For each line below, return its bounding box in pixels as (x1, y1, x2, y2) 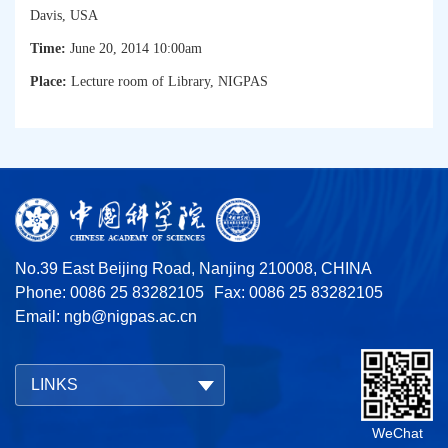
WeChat (371, 424, 423, 441)
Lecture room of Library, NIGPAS (67, 73, 268, 89)
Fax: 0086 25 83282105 (214, 283, 383, 301)
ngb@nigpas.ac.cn (64, 307, 197, 325)
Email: (15, 307, 64, 325)
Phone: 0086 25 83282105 (15, 283, 204, 301)
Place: (30, 73, 67, 89)
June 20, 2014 (66, 40, 153, 56)
